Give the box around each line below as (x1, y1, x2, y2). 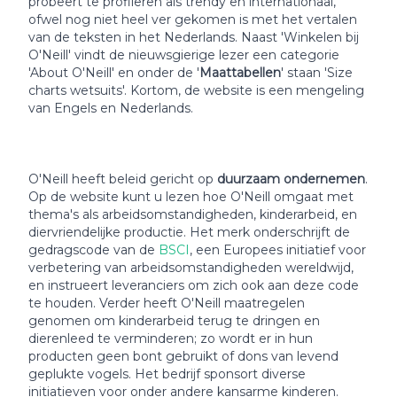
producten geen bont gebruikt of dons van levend (28, 348, 339, 365)
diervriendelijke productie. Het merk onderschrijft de (28, 224, 350, 241)
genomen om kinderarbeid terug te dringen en (28, 313, 320, 330)
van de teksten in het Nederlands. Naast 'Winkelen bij (28, 29, 359, 46)
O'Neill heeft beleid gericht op (28, 171, 217, 188)
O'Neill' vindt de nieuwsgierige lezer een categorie (28, 47, 339, 64)
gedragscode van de (28, 242, 159, 259)
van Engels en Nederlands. (28, 100, 193, 117)
